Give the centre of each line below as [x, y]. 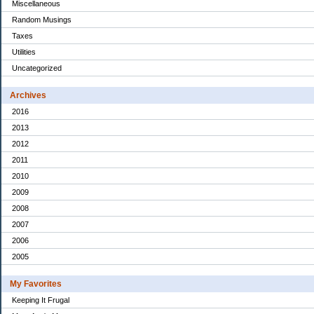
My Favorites [36, 284]
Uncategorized [37, 68]
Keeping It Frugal [41, 300]
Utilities [24, 52]
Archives [28, 95]
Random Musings [42, 19]
